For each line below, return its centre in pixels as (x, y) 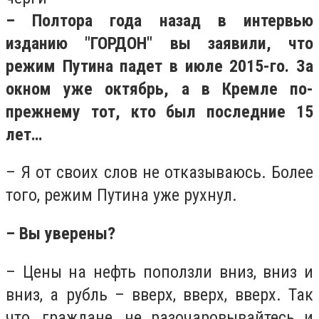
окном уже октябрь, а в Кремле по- (159, 89)
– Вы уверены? (61, 233)
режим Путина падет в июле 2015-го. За (159, 66)
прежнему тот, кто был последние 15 (159, 111)
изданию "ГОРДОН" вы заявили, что (159, 43)
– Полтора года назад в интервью (159, 20)
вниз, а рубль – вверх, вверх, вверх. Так (159, 294)
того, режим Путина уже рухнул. (121, 195)
